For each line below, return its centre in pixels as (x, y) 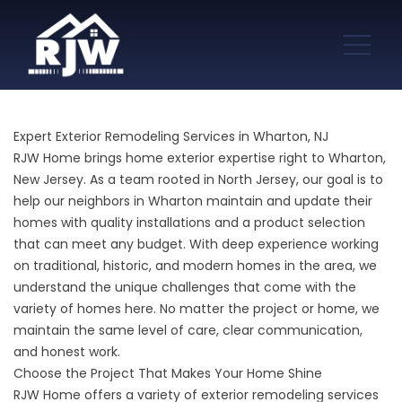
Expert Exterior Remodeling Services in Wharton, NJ (171, 136)
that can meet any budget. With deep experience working (196, 244)
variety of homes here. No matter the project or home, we (197, 309)
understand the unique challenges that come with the (185, 287)
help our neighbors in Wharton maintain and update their (193, 201)
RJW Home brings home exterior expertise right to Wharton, (200, 158)
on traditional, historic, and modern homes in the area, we (195, 266)
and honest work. (67, 352)
